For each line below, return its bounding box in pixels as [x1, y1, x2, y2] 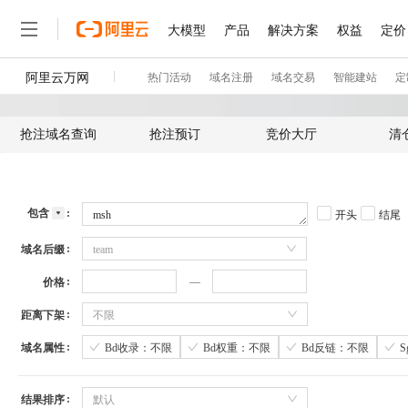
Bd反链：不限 [301, 341, 369, 354]
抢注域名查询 [20, 127, 97, 141]
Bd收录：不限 [105, 341, 172, 354]
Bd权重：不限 [203, 341, 270, 354]
